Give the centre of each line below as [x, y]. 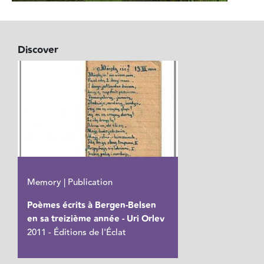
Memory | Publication [70, 182]
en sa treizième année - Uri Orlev [96, 219]
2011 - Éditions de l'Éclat [77, 232]
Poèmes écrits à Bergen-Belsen [92, 205]
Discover [38, 50]
